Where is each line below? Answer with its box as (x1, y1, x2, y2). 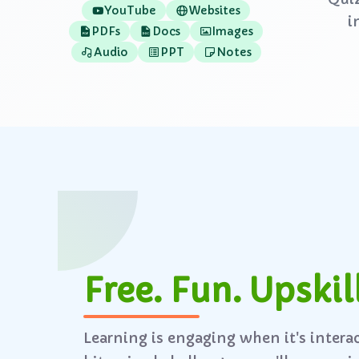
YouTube (104, 3, 156, 18)
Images (212, 24, 253, 38)
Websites (188, 3, 240, 18)
